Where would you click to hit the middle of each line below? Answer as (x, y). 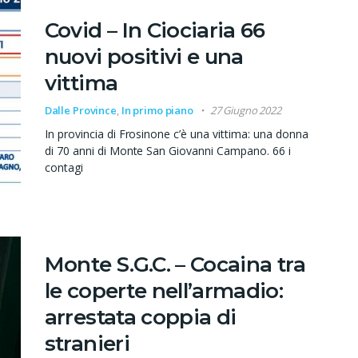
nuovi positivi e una (144, 56)
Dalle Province (80, 110)
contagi (64, 167)
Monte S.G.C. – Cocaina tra (175, 265)
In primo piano (157, 110)
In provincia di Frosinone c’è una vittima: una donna (177, 133)
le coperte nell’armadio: (164, 291)
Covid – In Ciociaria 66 (155, 30)
